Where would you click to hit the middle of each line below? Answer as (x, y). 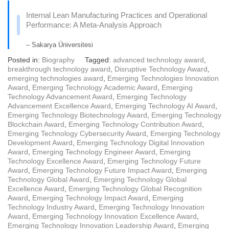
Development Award (40, 143)
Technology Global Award (49, 180)
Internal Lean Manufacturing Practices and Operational (117, 15)
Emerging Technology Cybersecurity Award (77, 134)
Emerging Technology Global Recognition (135, 189)
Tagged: (99, 60)
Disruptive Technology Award (161, 69)
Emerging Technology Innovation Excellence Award (114, 216)
